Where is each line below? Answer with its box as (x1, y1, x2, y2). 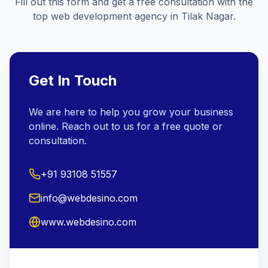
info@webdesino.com (41, 192, 138, 204)
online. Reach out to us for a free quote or (29, 120, 223, 132)
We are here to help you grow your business (29, 106, 233, 118)
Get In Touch (29, 72, 117, 89)
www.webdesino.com (41, 216, 136, 228)
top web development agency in (32, 10, 181, 22)
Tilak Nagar (181, 10, 233, 22)
